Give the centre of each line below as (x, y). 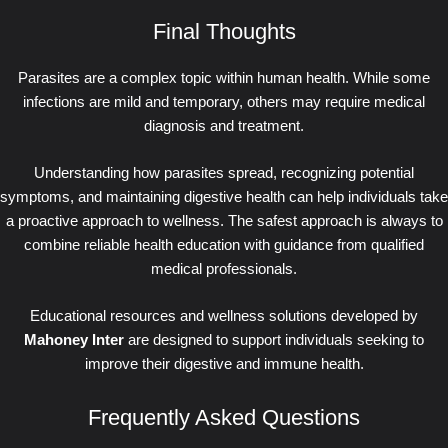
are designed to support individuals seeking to (274, 340)
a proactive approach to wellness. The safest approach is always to (224, 221)
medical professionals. (224, 269)
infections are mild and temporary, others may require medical (224, 101)
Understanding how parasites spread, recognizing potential (224, 173)
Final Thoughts (224, 32)
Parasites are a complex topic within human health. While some (224, 77)
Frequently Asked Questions (224, 417)
